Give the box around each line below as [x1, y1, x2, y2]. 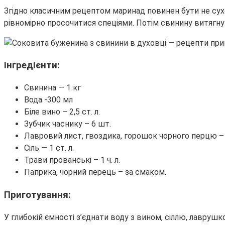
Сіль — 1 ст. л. [24, 143, 74, 153]
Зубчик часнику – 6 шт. [24, 119, 111, 129]
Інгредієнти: [4, 60, 60, 71]
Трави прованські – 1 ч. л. [24, 155, 120, 165]
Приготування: [4, 189, 71, 200]
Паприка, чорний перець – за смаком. [24, 167, 166, 177]
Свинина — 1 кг [24, 83, 81, 93]
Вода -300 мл [24, 95, 73, 105]
